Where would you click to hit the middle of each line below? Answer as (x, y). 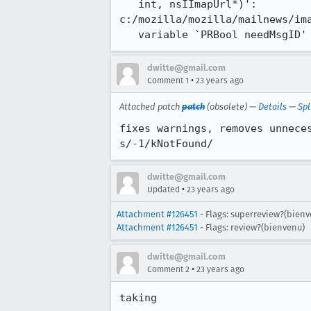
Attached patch (151, 107)
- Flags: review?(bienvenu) (251, 227)
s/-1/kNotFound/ (166, 144)
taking (138, 298)
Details (272, 107)
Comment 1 (168, 81)
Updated (163, 190)
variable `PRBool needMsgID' (222, 35)
